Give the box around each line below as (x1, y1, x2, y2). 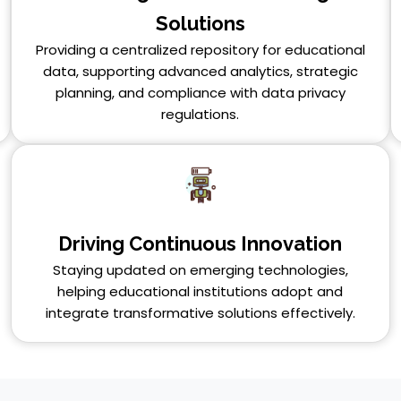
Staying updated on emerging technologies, (52, 260, 348, 279)
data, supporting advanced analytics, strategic (42, 61, 358, 81)
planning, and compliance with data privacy (55, 82, 346, 102)
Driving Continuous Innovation (58, 231, 343, 255)
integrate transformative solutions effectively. (45, 303, 355, 322)
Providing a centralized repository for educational (35, 39, 365, 59)
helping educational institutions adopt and (57, 281, 344, 301)
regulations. (161, 104, 240, 124)
